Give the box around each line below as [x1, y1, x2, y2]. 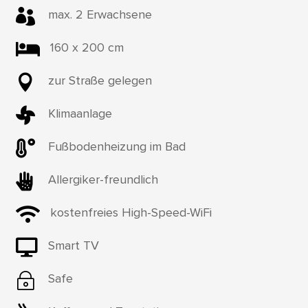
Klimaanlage [47, 105, 112, 121]
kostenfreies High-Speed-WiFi [49, 204, 212, 220]
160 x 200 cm [49, 39, 124, 55]
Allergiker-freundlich [47, 171, 158, 187]
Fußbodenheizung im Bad [47, 138, 186, 154]
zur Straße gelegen [47, 72, 152, 88]
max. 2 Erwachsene [47, 6, 152, 22]
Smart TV [47, 237, 99, 253]
